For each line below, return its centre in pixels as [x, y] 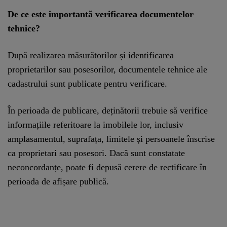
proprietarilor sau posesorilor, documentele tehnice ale [107, 69]
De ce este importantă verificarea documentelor [101, 14]
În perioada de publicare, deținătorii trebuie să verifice [108, 110]
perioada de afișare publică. [58, 181]
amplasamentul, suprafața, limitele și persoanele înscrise [111, 139]
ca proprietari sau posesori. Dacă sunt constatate [96, 153]
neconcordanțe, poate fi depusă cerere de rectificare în [107, 167]
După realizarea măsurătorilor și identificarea [91, 55]
